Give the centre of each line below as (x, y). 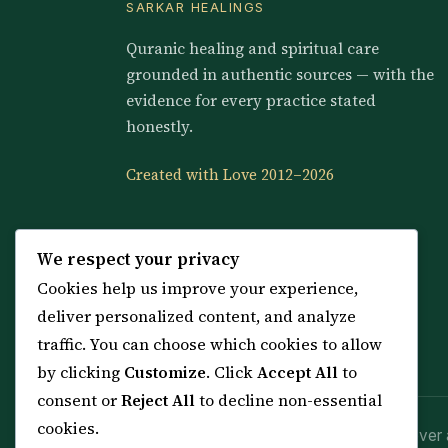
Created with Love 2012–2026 (230, 175)
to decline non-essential (288, 400)
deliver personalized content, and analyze (196, 316)
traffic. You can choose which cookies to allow (209, 344)
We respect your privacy (137, 259)
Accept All (297, 372)
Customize (165, 372)
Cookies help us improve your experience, (197, 288)
